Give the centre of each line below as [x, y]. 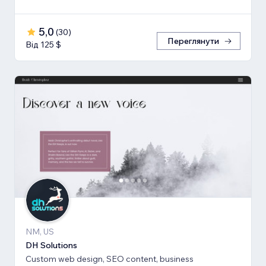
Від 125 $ [43, 45]
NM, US [40, 232]
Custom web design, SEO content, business [110, 259]
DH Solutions [51, 246]
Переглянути [193, 41]
